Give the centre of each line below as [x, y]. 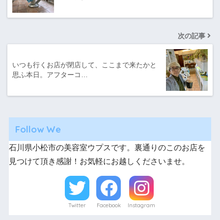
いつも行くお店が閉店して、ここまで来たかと [84, 65]
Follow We [38, 129]
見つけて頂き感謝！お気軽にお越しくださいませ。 [99, 162]
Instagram [141, 206]
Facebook [109, 206]
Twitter [77, 206]
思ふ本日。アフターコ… [50, 75]
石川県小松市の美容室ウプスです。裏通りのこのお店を [107, 148]
